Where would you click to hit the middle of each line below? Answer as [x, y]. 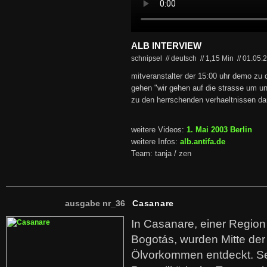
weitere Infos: [156, 142]
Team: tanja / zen [161, 154]
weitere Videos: [159, 130]
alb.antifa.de [203, 142]
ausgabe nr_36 [95, 203]
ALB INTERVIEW [166, 46]
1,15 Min [221, 58]
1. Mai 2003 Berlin [219, 130]
